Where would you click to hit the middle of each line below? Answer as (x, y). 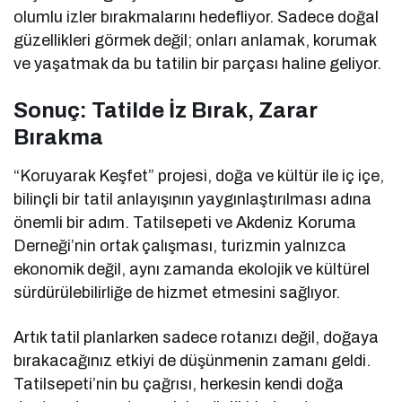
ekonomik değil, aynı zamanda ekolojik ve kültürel (192, 269)
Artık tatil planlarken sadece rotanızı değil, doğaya (197, 337)
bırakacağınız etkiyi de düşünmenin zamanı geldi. (192, 360)
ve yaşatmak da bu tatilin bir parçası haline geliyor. (198, 63)
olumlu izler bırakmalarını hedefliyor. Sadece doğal (197, 17)
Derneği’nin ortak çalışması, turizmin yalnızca (180, 245)
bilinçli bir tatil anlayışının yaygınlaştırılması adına (193, 199)
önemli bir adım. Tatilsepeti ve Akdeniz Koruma (185, 222)
